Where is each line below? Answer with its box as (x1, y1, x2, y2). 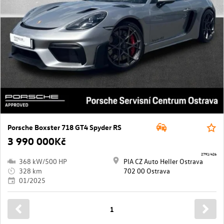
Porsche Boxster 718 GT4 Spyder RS (7, 122, 121, 132)
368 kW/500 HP (19, 156, 67, 166)
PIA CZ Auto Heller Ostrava (123, 156, 203, 166)
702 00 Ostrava (123, 166, 170, 176)
